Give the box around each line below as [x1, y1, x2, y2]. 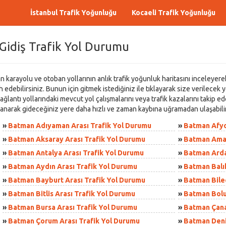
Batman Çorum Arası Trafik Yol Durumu [8, 217, 140, 225]
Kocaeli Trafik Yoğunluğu [132, 9, 215, 17]
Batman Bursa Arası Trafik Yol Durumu [8, 203, 137, 211]
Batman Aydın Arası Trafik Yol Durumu [8, 162, 137, 171]
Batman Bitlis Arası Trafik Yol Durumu [8, 190, 135, 198]
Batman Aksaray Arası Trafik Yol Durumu [8, 135, 145, 143]
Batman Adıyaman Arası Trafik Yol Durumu [8, 122, 151, 130]
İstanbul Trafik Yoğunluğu [30, 9, 117, 17]
